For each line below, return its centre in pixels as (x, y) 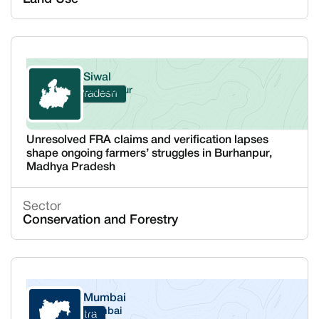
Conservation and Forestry (100, 220)
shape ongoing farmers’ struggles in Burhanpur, (149, 154)
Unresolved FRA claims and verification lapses (147, 140)
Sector (42, 207)
